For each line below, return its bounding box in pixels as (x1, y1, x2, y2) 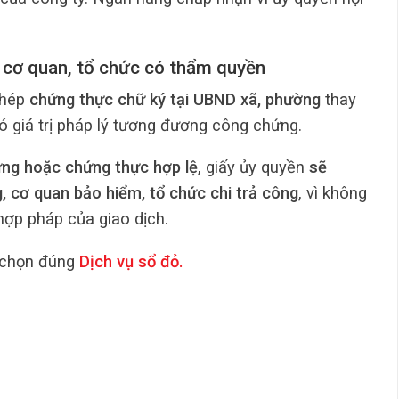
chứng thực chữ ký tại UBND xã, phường (29, 89, 321, 109)
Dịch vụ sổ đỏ (75, 251, 179, 271)
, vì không (298, 183, 367, 203)
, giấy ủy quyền (198, 158, 309, 177)
